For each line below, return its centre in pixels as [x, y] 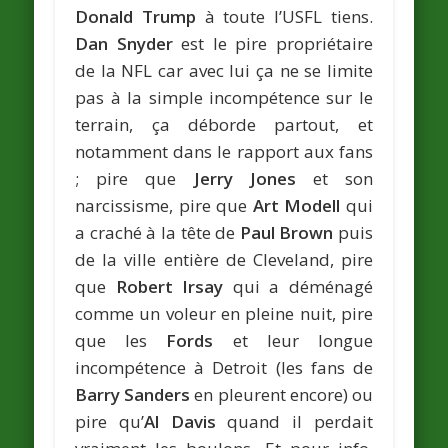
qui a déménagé [298, 286]
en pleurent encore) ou [281, 394]
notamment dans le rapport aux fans [224, 151]
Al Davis [179, 421]
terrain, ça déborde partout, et [224, 124]
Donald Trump [135, 16]
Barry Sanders [133, 394]
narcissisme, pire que [164, 205]
